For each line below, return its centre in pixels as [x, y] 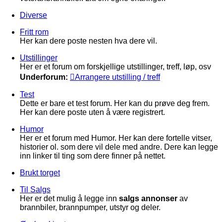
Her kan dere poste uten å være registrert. [92, 112]
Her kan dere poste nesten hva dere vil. [88, 41]
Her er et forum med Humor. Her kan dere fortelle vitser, [116, 138]
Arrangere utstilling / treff [117, 77]
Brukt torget [40, 173]
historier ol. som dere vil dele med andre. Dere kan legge [119, 147]
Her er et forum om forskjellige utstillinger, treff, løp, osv [115, 67]
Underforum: [44, 77]
